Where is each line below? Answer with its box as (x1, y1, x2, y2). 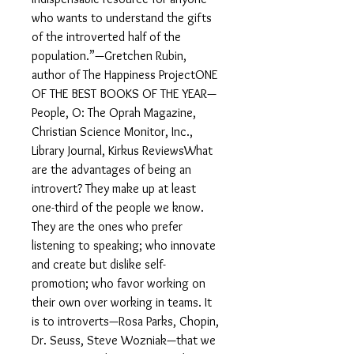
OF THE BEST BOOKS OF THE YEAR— (32, 86, 217, 101)
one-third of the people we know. (32, 200, 204, 215)
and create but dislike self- (32, 257, 166, 272)
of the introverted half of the (32, 29, 181, 44)
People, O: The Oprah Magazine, (32, 105, 196, 120)
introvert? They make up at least (32, 181, 196, 196)
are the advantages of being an (32, 162, 191, 177)
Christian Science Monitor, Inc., (32, 124, 193, 139)
